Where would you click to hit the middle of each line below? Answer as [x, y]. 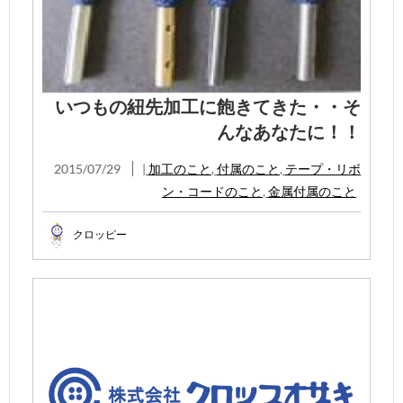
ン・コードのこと [212, 191]
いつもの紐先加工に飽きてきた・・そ [208, 106]
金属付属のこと [312, 191]
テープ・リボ [323, 168]
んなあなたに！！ [289, 131]
